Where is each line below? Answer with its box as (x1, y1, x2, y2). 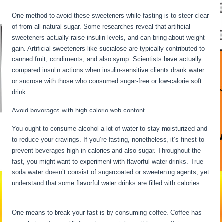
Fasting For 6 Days (12, 190, 67, 198)
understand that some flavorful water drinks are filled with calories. (12, 179, 204, 187)
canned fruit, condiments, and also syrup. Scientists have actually (12, 55, 202, 63)
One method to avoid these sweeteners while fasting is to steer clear (12, 12, 209, 19)
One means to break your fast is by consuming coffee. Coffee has (12, 209, 202, 216)
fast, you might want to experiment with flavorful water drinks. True (12, 158, 204, 165)
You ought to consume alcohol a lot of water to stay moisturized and (12, 125, 208, 132)
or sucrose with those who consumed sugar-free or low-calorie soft (12, 77, 202, 85)
